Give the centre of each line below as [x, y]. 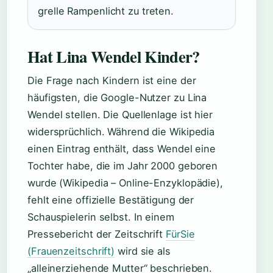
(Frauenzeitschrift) [71, 251]
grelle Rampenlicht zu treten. [106, 11]
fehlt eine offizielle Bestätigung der [111, 200]
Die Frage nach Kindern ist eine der [112, 80]
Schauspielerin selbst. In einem [101, 217]
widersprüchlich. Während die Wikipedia [121, 132]
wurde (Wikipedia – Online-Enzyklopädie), [125, 183]
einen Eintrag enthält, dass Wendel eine [122, 149]
